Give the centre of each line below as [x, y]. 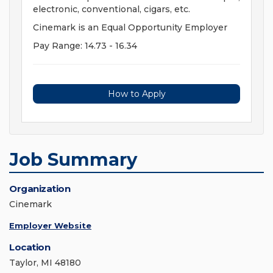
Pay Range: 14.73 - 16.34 [85, 46]
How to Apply [136, 94]
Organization [40, 189]
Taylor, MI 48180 [45, 263]
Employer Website [50, 226]
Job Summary [73, 160]
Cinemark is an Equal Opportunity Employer [130, 28]
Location [30, 247]
